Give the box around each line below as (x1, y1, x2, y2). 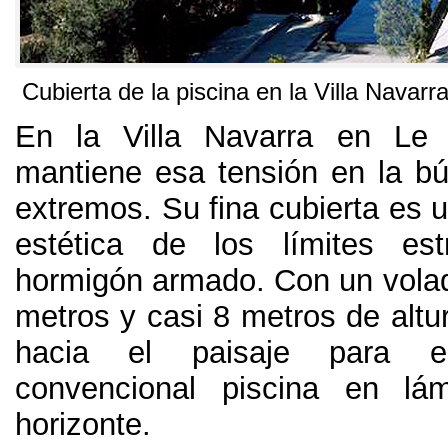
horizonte (15, 406, 142, 442)
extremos (15, 190, 143, 226)
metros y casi (15, 298, 203, 334)
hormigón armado (15, 262, 257, 298)
